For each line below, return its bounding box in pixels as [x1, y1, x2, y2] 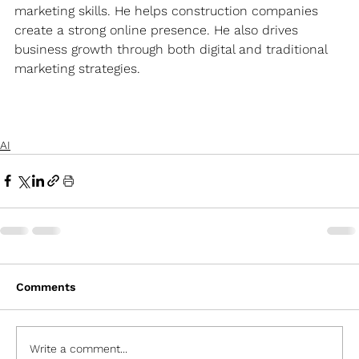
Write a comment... [30, 342, 127, 356]
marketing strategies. [14, 60, 140, 76]
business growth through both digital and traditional [14, 41, 331, 57]
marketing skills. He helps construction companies [14, 2, 322, 18]
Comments [16, 280, 75, 293]
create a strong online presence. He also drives [14, 22, 302, 38]
